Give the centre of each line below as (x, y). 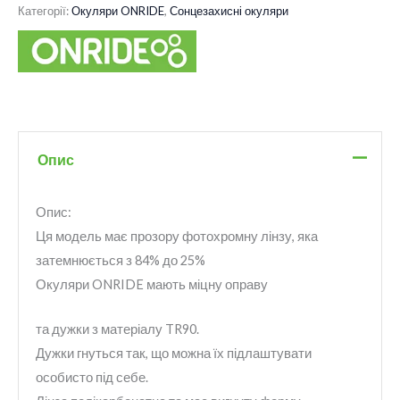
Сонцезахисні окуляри (229, 10)
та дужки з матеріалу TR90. (117, 329)
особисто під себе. (92, 377)
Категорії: (45, 10)
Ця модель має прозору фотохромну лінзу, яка (176, 236)
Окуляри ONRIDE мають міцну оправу (151, 284)
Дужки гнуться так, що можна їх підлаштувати (173, 353)
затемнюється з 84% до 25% (120, 260)
